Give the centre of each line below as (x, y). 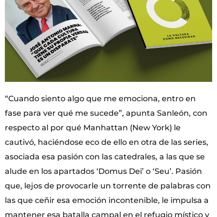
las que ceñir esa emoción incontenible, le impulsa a (107, 201)
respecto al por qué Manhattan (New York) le (93, 128)
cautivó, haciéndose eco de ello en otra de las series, (107, 142)
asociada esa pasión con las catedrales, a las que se (105, 157)
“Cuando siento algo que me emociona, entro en (100, 99)
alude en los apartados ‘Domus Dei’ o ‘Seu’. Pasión (103, 171)
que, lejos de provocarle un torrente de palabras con (108, 186)
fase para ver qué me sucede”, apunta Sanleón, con (106, 113)
